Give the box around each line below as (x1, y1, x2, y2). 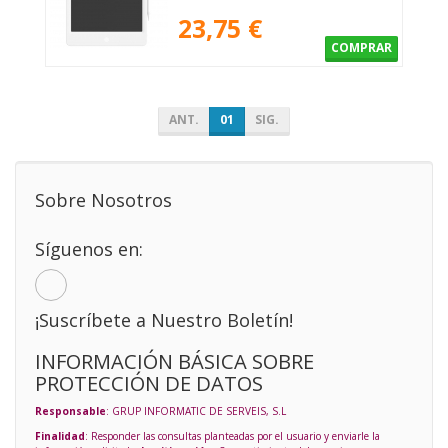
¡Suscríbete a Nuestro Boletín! (35, 308, 293, 333)
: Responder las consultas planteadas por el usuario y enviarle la (85, 429, 380, 444)
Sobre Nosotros (35, 188, 172, 213)
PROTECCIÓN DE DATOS (35, 369, 263, 398)
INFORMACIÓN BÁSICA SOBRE (35, 347, 314, 376)
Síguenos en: (35, 237, 143, 262)
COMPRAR (331, 39, 392, 57)
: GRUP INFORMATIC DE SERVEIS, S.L (106, 404, 286, 419)
